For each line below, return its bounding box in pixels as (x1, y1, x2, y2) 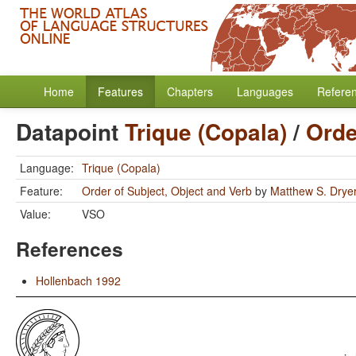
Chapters (167, 83, 213, 99)
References (16, 234, 123, 263)
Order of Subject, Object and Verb (82, 183, 252, 199)
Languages (237, 83, 293, 99)
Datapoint (16, 115, 125, 148)
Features (98, 83, 143, 99)
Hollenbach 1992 (36, 273, 121, 288)
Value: (20, 206, 51, 222)
